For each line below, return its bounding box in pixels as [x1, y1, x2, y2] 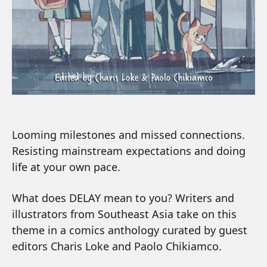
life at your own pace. [12, 160, 120, 175]
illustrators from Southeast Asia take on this [12, 207, 237, 222]
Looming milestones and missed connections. [12, 128, 245, 142]
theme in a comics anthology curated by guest [12, 223, 247, 238]
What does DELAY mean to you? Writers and [12, 191, 234, 206]
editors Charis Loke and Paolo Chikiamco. [12, 239, 222, 254]
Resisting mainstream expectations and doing [12, 144, 246, 159]
